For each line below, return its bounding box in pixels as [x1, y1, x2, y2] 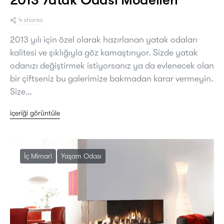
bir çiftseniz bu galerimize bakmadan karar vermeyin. [10, 73, 213, 83]
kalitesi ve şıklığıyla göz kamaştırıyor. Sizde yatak [10, 47, 198, 57]
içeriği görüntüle [10, 109, 60, 117]
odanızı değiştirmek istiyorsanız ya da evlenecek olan [10, 60, 214, 70]
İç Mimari [24, 152, 52, 160]
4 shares [18, 16, 43, 23]
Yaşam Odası [61, 152, 101, 160]
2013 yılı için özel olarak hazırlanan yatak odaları [10, 34, 197, 44]
